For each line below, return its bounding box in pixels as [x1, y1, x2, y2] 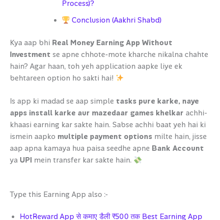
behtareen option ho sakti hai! [10, 74, 115, 83]
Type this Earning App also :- [10, 190, 108, 199]
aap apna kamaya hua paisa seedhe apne [10, 144, 152, 154]
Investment [10, 50, 51, 60]
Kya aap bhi [10, 38, 52, 48]
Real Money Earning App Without [52, 38, 172, 48]
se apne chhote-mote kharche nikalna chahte [51, 50, 208, 60]
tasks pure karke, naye [116, 97, 199, 107]
